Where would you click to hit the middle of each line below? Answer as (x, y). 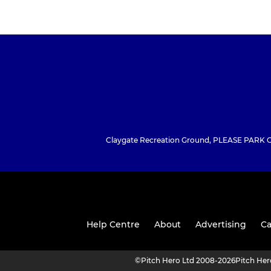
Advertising (220, 225)
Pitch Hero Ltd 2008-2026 (188, 261)
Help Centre (113, 225)
